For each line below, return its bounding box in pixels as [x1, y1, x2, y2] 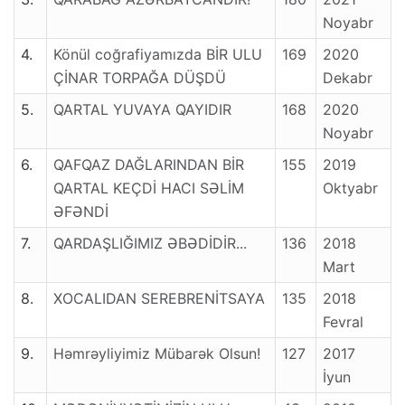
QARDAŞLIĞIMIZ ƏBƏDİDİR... [53, 234, 247, 253]
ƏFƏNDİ [53, 202, 108, 221]
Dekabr [323, 69, 372, 88]
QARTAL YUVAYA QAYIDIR [53, 100, 231, 119]
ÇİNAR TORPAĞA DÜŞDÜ [53, 69, 226, 88]
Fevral [323, 313, 363, 332]
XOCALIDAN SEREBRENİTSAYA [53, 289, 265, 308]
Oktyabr [323, 179, 378, 198]
